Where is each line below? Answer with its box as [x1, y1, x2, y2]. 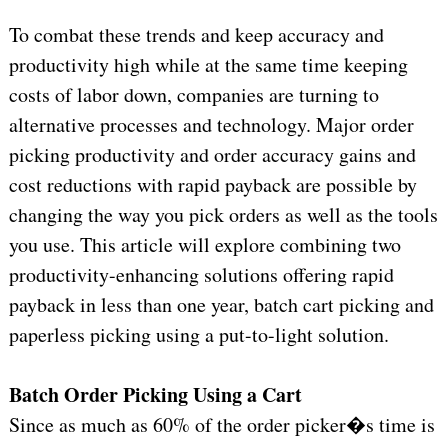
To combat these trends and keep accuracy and [8, 21, 384, 49]
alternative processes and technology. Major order [8, 111, 414, 139]
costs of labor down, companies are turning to [8, 81, 379, 109]
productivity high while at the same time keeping [8, 51, 408, 79]
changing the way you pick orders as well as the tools [8, 201, 438, 229]
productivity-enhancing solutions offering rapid [8, 261, 394, 289]
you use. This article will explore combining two [8, 231, 401, 259]
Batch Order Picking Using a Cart [8, 380, 302, 410]
